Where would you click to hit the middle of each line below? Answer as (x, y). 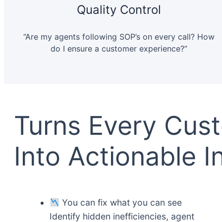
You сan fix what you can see (121, 203)
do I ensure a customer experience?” (119, 49)
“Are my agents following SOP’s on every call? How (119, 37)
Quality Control (119, 10)
